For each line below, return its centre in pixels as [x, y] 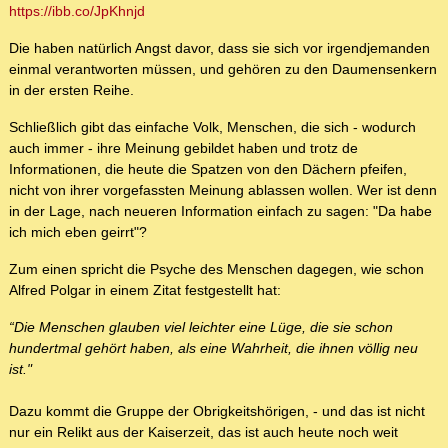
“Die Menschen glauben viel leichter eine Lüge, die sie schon [201, 327]
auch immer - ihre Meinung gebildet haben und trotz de [183, 148]
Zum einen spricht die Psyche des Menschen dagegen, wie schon [216, 269]
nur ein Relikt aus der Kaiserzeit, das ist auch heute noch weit [203, 432]
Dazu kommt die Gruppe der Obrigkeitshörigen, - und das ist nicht [217, 411]
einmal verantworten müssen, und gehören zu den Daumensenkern [223, 69]
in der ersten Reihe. [71, 90]
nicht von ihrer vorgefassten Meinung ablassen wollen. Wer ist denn [223, 190]
